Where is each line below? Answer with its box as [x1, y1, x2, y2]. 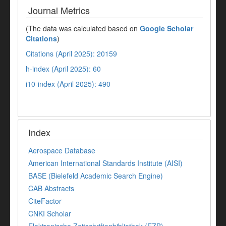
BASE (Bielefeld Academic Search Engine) [28, 170, 163, 181]
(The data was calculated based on [26, 23, 140, 33]
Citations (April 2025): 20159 [26, 48, 117, 59]
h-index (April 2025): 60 [26, 63, 101, 74]
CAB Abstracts [28, 183, 74, 193]
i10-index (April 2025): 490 [26, 78, 110, 89]
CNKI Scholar [28, 208, 71, 218]
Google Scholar [140, 23, 193, 33]
